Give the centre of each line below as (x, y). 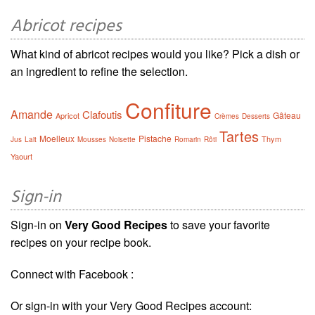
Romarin (188, 139)
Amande (32, 114)
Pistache (155, 138)
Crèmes (227, 116)
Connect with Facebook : (72, 274)
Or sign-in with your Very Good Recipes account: (131, 305)
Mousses (92, 139)
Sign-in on (38, 224)
